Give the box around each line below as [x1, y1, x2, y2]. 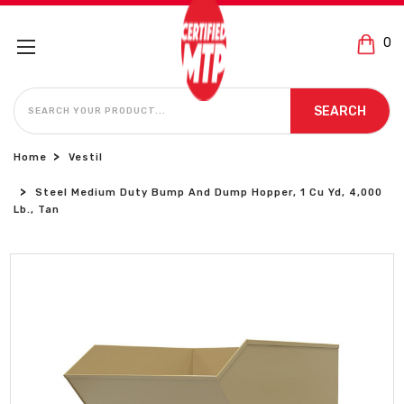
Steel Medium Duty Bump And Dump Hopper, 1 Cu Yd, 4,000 [35, 187, 382, 198]
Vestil [69, 151, 103, 163]
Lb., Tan [14, 204, 60, 216]
